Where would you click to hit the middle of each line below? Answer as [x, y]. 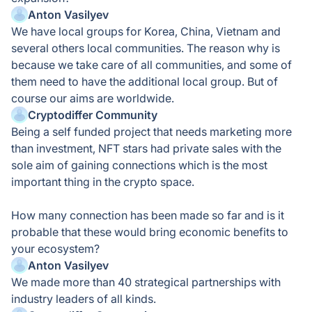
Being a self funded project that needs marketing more [151, 132]
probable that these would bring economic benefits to [150, 232]
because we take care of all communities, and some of [151, 65]
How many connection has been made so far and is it [148, 215]
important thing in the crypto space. [103, 182]
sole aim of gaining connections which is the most [139, 165]
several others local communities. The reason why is [146, 48]
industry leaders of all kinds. [84, 299]
